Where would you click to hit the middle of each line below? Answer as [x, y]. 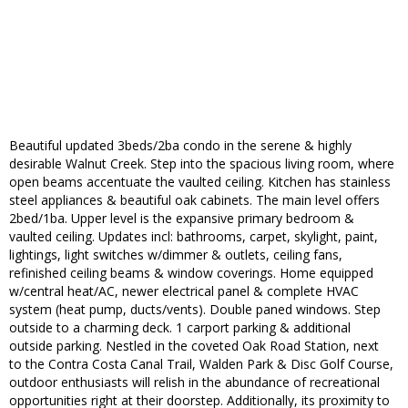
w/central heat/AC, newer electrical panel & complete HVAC [184, 291]
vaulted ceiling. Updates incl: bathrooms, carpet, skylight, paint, [194, 237]
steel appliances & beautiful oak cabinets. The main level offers [194, 200]
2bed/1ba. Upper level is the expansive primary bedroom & [182, 219]
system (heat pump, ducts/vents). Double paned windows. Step [195, 310]
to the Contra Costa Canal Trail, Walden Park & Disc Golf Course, [201, 364]
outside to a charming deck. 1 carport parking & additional [180, 328]
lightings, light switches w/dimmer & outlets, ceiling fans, [176, 255]
